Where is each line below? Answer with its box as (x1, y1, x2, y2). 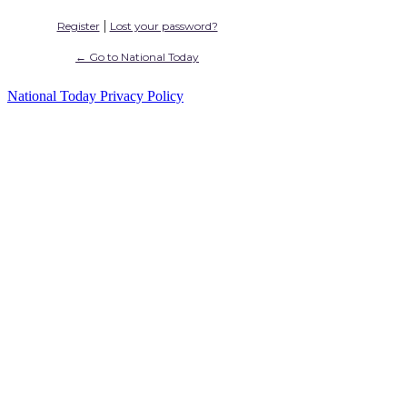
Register (56, 18, 100, 33)
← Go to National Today (75, 49, 199, 64)
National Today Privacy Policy (7, 87, 184, 104)
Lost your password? (109, 18, 218, 33)
